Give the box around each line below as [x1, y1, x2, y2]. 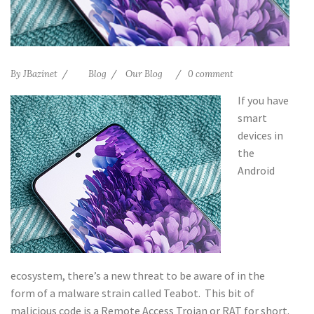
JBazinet [23, 67, 57, 80]
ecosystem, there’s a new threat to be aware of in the [11, 268, 265, 282]
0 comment [188, 67, 233, 80]
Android [238, 163, 275, 177]
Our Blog [125, 67, 163, 80]
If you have [238, 93, 289, 107]
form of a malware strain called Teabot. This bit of [11, 285, 254, 300]
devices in [238, 128, 283, 142]
